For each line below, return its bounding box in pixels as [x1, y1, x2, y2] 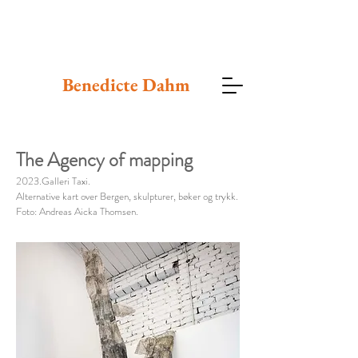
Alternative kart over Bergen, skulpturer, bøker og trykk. [16, 189, 238, 204]
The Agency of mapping [16, 146, 193, 173]
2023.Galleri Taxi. [16, 173, 90, 189]
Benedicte [62, 73, 142, 97]
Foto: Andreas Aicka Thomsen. [16, 204, 138, 219]
